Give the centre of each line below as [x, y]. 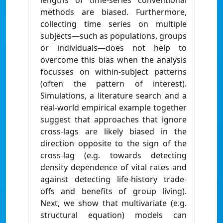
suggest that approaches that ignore [113, 120]
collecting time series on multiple [113, 24]
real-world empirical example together [113, 108]
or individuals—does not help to [113, 48]
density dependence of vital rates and [113, 167]
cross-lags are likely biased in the [113, 132]
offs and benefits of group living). [113, 191]
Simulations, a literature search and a [113, 96]
